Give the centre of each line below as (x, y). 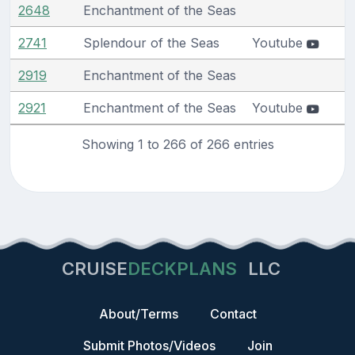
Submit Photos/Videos (149, 345)
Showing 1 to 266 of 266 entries (177, 144)
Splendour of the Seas (151, 42)
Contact (233, 314)
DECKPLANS (182, 269)
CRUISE (95, 269)
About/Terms (138, 314)
